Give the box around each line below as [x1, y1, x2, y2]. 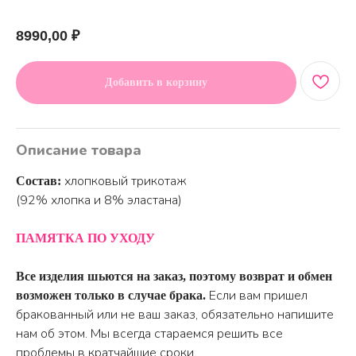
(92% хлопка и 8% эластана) [16, 191, 182, 209]
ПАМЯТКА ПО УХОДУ [16, 230, 155, 245]
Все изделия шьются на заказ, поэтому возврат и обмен [16, 269, 332, 283]
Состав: [16, 173, 61, 188]
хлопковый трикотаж [61, 172, 187, 190]
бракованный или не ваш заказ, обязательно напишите [16, 305, 334, 323]
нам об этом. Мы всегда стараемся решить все [16, 324, 283, 342]
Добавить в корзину [105, 76, 207, 89]
